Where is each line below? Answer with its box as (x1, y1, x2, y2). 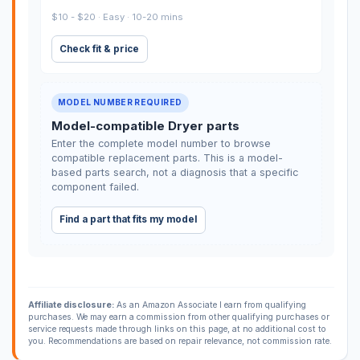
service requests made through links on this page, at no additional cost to (27, 323, 326, 334)
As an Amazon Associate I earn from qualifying (113, 299, 306, 310)
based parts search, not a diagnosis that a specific (51, 166, 298, 178)
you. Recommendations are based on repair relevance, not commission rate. (27, 335, 332, 346)
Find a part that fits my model (59, 214, 198, 226)
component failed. (51, 180, 139, 193)
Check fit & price (59, 43, 140, 55)
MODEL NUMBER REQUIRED (57, 97, 182, 108)
